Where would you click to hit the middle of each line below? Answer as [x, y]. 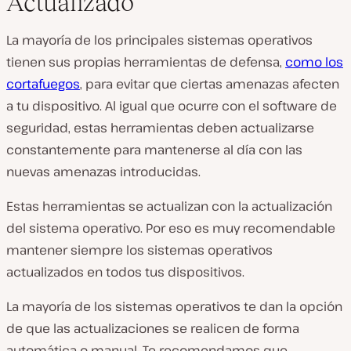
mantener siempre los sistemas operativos [139, 250]
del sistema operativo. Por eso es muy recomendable [171, 228]
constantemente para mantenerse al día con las [154, 150]
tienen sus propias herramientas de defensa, [146, 62]
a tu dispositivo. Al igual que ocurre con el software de [172, 106]
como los [314, 62]
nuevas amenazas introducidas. [103, 172]
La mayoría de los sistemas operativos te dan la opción [174, 307]
